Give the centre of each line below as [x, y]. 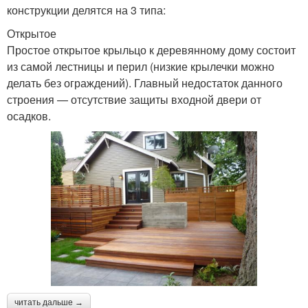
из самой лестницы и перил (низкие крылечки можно [141, 66]
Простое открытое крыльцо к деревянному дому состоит [151, 49]
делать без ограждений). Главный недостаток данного [145, 82]
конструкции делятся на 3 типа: [86, 10]
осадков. [29, 115]
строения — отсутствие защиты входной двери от [134, 99]
